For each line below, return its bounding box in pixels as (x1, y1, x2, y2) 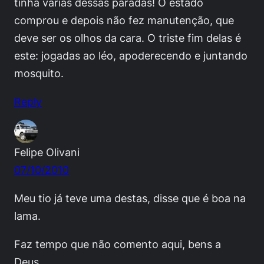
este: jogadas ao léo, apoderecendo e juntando (14, 48, 247, 62)
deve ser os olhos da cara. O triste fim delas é (14, 31, 241, 44)
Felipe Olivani (14, 145, 80, 159)
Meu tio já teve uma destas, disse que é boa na (14, 191, 246, 204)
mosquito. (14, 66, 64, 80)
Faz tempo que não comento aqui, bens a (14, 237, 221, 250)
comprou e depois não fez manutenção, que (14, 13, 234, 27)
